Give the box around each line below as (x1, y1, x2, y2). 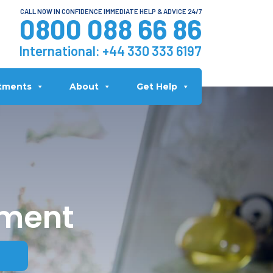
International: (19, 43, 102, 58)
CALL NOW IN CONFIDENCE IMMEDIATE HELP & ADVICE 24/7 (20, 7, 202, 15)
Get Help (136, 81, 177, 92)
